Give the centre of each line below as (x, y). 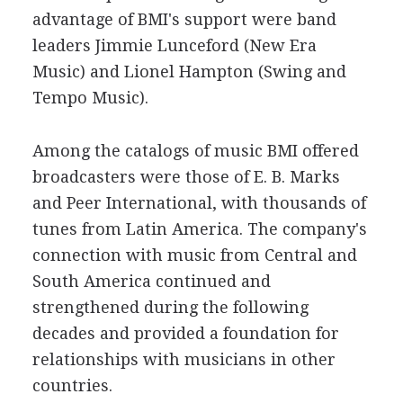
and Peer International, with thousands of (199, 203)
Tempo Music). (90, 98)
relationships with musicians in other (184, 359)
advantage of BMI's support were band (184, 19)
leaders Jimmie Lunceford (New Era (174, 45)
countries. (72, 385)
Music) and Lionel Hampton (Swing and (189, 72)
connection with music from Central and (194, 255)
